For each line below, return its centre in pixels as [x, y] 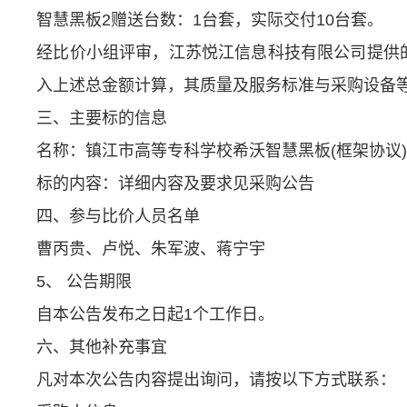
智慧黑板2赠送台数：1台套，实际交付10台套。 [210, 20]
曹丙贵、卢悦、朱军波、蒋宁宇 [151, 249]
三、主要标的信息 [102, 119]
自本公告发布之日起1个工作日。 [156, 315]
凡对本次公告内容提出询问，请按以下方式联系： [217, 380]
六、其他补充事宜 [102, 347]
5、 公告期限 [84, 282]
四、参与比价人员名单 [119, 217]
